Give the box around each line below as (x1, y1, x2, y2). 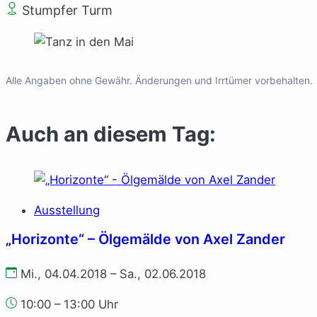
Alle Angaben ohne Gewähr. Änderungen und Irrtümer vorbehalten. (6, 74, 313, 86)
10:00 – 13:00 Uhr (21, 296, 118, 311)
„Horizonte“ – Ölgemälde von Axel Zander (6, 230, 285, 248)
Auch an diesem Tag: (6, 121, 216, 146)
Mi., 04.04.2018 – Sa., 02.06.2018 (17, 266, 206, 281)
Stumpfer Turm (18, 2, 113, 18)
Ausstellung (34, 202, 100, 217)
